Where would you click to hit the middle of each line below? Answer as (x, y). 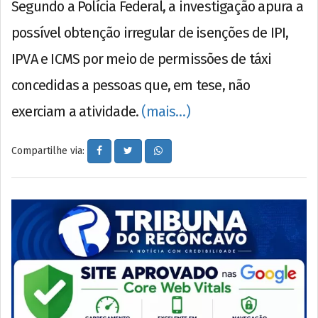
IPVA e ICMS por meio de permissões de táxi (142, 59)
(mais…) (166, 112)
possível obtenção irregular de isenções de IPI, (150, 33)
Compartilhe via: (49, 150)
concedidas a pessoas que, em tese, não (131, 86)
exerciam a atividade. (77, 112)
